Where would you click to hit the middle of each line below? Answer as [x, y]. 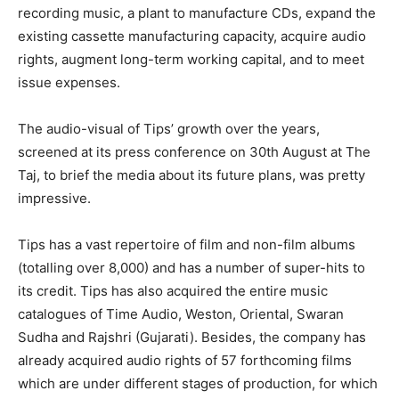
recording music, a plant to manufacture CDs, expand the [197, 12]
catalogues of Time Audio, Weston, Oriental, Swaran [181, 313]
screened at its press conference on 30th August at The [194, 151]
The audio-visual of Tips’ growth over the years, [169, 128]
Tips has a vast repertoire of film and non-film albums [187, 244]
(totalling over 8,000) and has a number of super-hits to [191, 267]
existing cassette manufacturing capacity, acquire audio [192, 36]
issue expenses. [69, 82]
